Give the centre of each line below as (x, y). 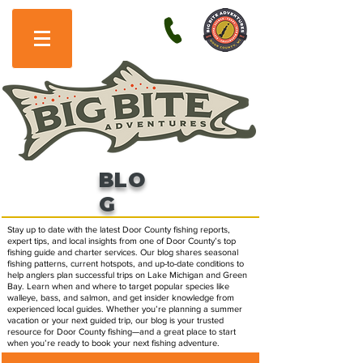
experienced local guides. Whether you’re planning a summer (125, 309)
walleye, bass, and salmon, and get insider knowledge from (121, 297)
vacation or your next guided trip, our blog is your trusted (115, 320)
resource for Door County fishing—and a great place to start (122, 331)
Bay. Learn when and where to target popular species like (118, 286)
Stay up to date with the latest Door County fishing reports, (119, 229)
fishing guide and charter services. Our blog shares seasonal (123, 252)
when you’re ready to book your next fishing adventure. (113, 343)
